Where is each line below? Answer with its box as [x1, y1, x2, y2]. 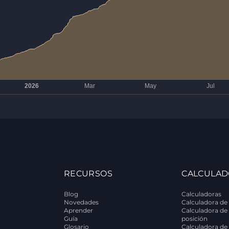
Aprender [63, 207, 93, 214]
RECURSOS [63, 169, 112, 178]
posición [181, 215, 208, 222]
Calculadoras [181, 190, 222, 198]
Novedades [63, 198, 99, 206]
